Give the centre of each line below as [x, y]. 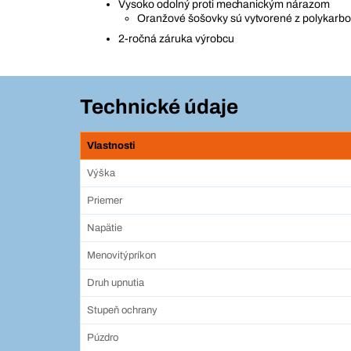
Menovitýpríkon [121, 256]
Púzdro [103, 338]
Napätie [105, 228]
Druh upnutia [116, 283]
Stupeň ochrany [122, 311]
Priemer [105, 201]
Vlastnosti [111, 146]
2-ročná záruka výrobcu [176, 39]
